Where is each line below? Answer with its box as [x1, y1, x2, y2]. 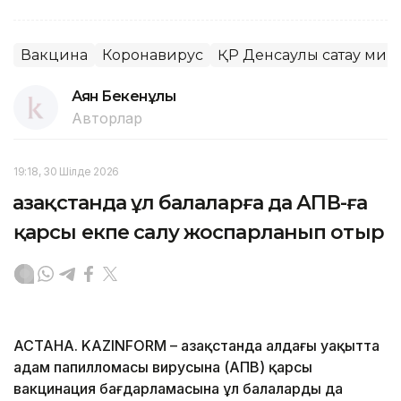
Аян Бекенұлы [72, 87, 176, 105]
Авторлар [72, 108, 142, 127]
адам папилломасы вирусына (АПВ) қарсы [13, 357, 312, 376]
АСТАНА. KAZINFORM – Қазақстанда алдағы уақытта [13, 336, 380, 354]
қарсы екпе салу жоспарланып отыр [13, 219, 384, 244]
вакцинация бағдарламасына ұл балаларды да [13, 379, 343, 397]
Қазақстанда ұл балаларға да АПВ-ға [13, 190, 368, 215]
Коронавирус [102, 46, 203, 64]
